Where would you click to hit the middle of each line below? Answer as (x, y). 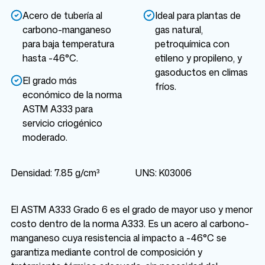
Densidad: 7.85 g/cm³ (55, 173)
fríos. (166, 86)
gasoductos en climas (201, 72)
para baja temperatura (68, 44)
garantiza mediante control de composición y (106, 252)
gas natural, (179, 30)
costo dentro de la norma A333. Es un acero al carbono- (130, 224)
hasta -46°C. (50, 58)
